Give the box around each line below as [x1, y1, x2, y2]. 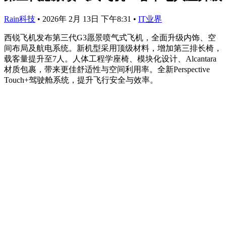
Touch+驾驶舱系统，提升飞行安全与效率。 [4, 75, 158, 84]
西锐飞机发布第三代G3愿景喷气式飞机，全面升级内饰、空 [4, 33, 216, 42]
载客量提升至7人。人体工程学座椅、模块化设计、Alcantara [4, 54, 216, 63]
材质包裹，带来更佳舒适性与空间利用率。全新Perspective [4, 65, 210, 74]
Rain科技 [4, 14, 35, 23]
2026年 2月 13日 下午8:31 [42, 14, 133, 23]
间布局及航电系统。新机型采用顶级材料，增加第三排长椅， [4, 43, 222, 52]
